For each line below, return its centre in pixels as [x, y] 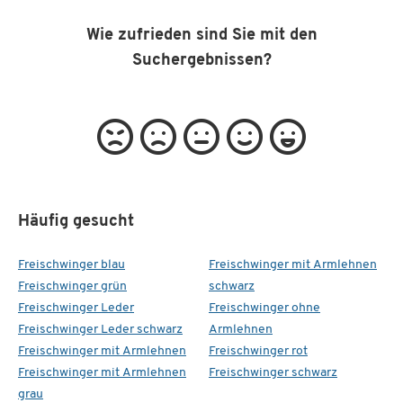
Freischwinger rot [258, 351]
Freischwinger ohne [264, 308]
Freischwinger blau [72, 264]
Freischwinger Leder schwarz [100, 329]
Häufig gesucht [76, 221]
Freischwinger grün [72, 286]
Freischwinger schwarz [273, 372]
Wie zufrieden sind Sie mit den [201, 35]
